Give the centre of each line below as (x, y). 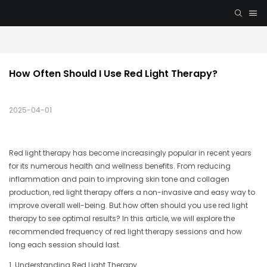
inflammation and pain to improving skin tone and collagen (119, 179)
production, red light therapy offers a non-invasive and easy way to (132, 193)
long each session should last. (65, 245)
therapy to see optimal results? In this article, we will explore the (122, 219)
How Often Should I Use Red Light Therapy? (113, 74)
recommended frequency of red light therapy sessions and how (125, 232)
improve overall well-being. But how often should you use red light (128, 206)
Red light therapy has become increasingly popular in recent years (130, 153)
